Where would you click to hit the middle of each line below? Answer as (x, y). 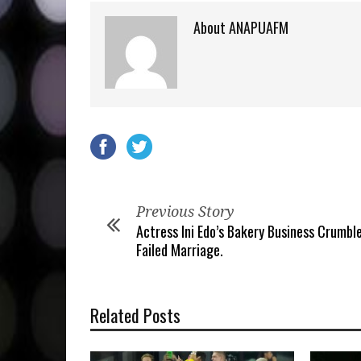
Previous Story (185, 212)
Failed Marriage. (180, 250)
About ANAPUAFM (241, 27)
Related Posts (135, 315)
